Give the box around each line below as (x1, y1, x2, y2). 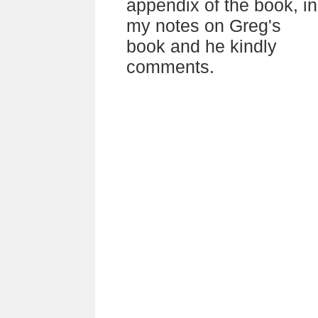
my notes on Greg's (126, 16, 281, 35)
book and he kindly (126, 36, 277, 56)
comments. (126, 57, 214, 77)
